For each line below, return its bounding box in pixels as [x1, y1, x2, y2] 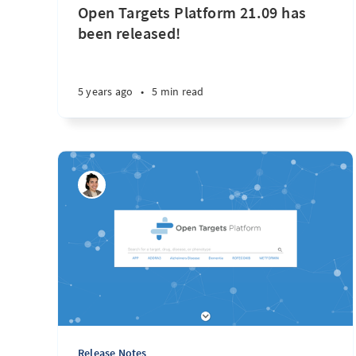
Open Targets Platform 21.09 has [78, 2, 307, 22]
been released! [78, 23, 181, 43]
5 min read [152, 84, 204, 99]
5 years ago [78, 84, 133, 99]
